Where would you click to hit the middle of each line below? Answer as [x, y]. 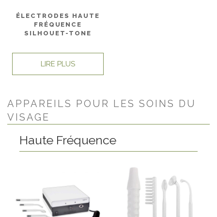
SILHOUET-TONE [58, 33]
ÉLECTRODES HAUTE [58, 15]
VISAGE [29, 117]
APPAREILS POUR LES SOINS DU [102, 104]
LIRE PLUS [58, 64]
